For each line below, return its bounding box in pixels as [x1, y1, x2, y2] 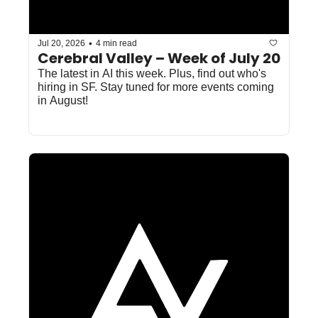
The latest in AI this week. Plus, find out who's [38, 67, 266, 80]
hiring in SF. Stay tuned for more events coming [38, 81, 274, 94]
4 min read [96, 38, 137, 48]
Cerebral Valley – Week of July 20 [38, 48, 280, 69]
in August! [38, 94, 88, 107]
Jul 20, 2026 [38, 38, 85, 48]
